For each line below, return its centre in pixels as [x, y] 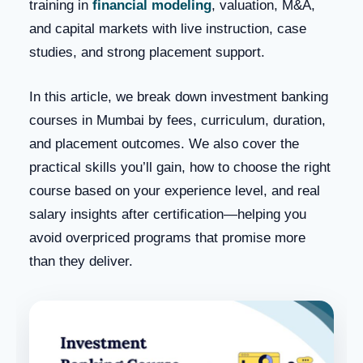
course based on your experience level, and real [175, 191]
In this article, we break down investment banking [179, 97]
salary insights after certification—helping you [168, 215]
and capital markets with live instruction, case [168, 29]
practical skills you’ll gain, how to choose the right [180, 168]
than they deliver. [81, 262]
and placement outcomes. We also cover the [164, 144]
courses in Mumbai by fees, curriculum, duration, [177, 121]
